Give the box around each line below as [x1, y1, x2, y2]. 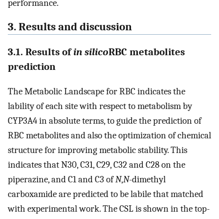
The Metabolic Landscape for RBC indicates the [8, 86, 185, 97]
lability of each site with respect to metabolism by [8, 101, 192, 112]
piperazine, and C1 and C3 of [8, 174, 115, 185]
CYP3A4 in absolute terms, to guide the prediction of [8, 115, 201, 127]
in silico [73, 46, 109, 58]
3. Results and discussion [8, 20, 132, 33]
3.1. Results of [8, 46, 73, 58]
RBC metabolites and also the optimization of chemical [8, 130, 211, 141]
